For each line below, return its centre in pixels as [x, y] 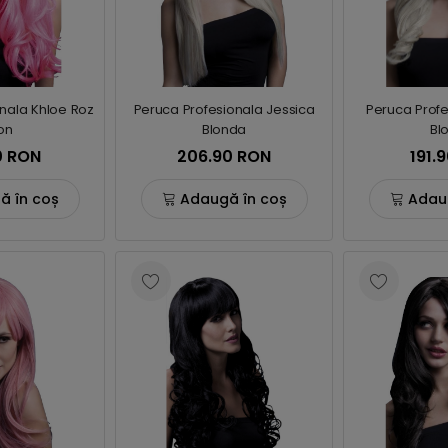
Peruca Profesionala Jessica [224, 109]
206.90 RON [224, 156]
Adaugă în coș [233, 198]
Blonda [224, 129]
